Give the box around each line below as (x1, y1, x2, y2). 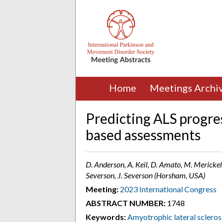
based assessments (86, 126, 201, 143)
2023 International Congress (120, 184, 217, 194)
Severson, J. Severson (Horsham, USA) (86, 170, 205, 180)
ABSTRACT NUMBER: (86, 198, 166, 208)
